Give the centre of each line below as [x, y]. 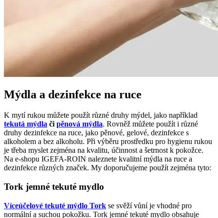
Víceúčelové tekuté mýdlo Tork [55, 205]
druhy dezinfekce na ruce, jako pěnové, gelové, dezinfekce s [96, 133]
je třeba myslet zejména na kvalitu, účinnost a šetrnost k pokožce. [104, 150]
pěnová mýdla [80, 124]
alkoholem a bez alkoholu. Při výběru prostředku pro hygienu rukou [108, 142]
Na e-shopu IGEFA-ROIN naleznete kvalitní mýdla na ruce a [98, 159]
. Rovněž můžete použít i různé [150, 124]
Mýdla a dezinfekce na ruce [73, 95]
